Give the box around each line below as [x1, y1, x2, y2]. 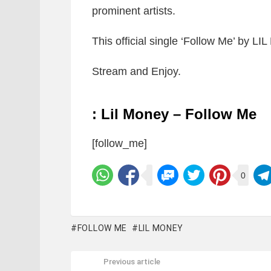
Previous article [103, 257, 160, 266]
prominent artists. [92, 5, 175, 17]
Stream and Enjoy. [92, 65, 181, 77]
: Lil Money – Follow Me [92, 106, 256, 122]
